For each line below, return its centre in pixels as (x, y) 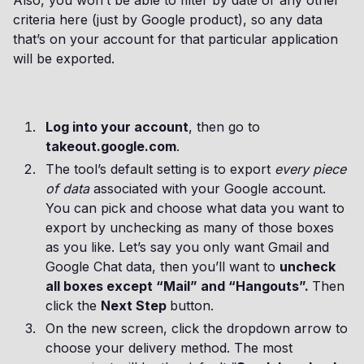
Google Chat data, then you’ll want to (162, 266)
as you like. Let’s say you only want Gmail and (187, 247)
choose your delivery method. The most (169, 348)
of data (67, 188)
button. (192, 305)
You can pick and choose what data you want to (195, 208)
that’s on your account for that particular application (175, 39)
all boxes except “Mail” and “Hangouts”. (179, 286)
